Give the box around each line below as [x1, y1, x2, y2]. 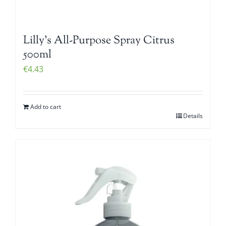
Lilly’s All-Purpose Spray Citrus [23, 32, 175, 49]
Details [183, 111, 203, 120]
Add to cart [30, 102, 61, 111]
